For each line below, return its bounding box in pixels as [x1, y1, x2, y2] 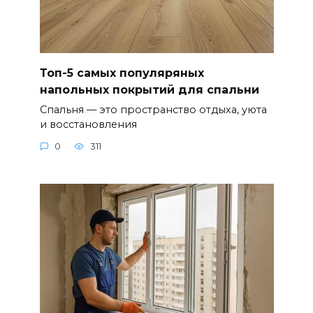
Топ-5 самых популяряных [39, 66, 204, 80]
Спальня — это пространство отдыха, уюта [39, 103, 267, 116]
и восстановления [39, 117, 137, 131]
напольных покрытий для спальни [39, 82, 259, 96]
